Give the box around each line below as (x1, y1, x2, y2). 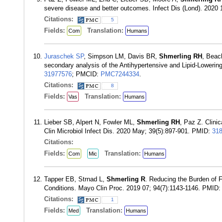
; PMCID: (72, 70, 101, 78)
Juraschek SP (44, 53, 84, 60)
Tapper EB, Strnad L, (44, 175, 107, 183)
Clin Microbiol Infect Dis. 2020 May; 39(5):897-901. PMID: (44, 127, 212, 135)
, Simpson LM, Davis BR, (84, 53, 159, 60)
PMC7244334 (101, 70, 139, 78)
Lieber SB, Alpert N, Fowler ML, (44, 118, 137, 126)
